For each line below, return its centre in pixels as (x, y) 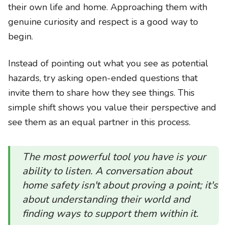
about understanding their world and (106, 199)
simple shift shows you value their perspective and (112, 107)
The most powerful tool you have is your (114, 157)
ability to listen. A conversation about (107, 171)
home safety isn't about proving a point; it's (120, 185)
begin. (21, 36)
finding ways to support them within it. (110, 214)
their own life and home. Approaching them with (108, 7)
